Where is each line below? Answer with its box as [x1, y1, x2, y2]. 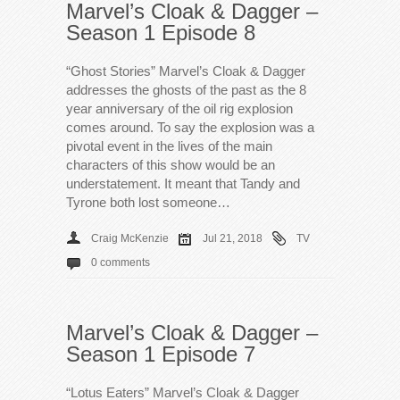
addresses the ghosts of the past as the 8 [66, 81, 306, 97]
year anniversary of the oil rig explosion [66, 100, 293, 116]
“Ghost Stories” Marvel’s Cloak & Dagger [66, 62, 305, 79]
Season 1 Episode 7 [66, 341, 255, 366]
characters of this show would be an [66, 156, 275, 172]
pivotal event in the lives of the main [66, 137, 272, 154]
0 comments [91, 255, 150, 269]
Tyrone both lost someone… [66, 194, 230, 210]
